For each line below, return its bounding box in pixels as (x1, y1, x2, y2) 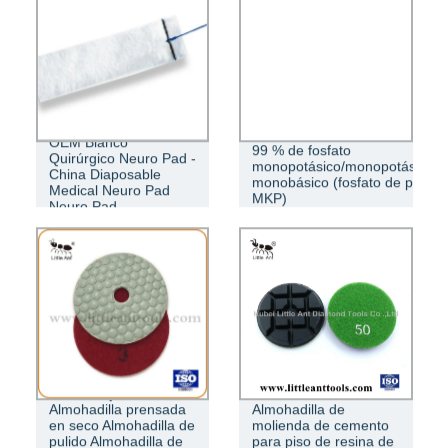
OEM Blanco (48, 134, 128, 151)
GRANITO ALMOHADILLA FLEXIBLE (53, 27, 395, 50)
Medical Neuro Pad (48, 182, 170, 199)
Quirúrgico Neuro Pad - (48, 150, 196, 167)
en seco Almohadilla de (48, 416, 195, 433)
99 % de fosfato (252, 142, 351, 159)
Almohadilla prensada (48, 400, 186, 417)
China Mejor (48, 384, 126, 401)
